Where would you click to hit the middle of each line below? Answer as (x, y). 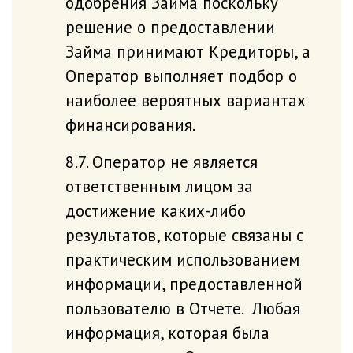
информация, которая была (167, 332)
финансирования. (130, 124)
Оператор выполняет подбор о (181, 75)
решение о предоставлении (170, 26)
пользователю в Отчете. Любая (182, 308)
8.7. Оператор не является (161, 161)
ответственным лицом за (159, 186)
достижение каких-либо (155, 210)
